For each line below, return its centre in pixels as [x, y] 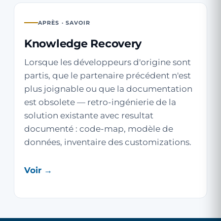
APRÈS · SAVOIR [64, 23]
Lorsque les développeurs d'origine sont [108, 62]
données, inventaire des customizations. [108, 142]
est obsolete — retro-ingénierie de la [100, 102]
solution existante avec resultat [89, 115]
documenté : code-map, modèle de [99, 129]
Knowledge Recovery [83, 43]
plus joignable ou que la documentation [108, 89]
